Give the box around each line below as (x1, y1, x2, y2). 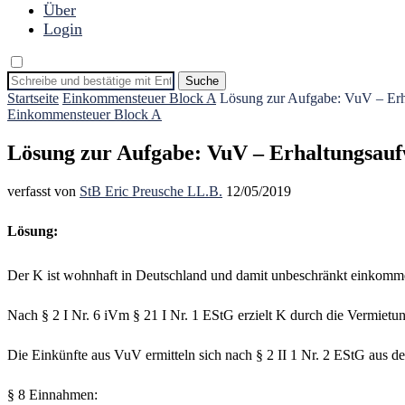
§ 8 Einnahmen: (7, 387, 98, 403)
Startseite (7, 90, 59, 106)
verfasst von (7, 183, 80, 199)
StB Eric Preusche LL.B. (80, 183, 222, 199)
